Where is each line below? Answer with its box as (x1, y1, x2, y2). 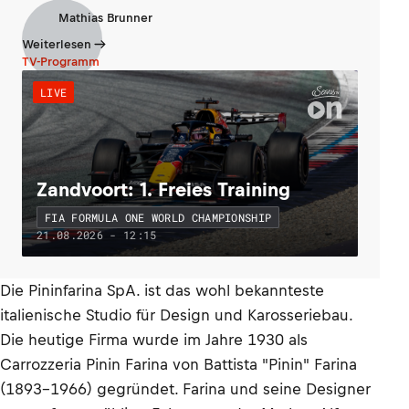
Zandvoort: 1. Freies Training (37, 179, 290, 200)
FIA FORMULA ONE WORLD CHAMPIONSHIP (45, 210, 272, 225)
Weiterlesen (22, 37, 91, 51)
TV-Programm (22, 55, 100, 68)
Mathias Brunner (58, 10, 152, 25)
